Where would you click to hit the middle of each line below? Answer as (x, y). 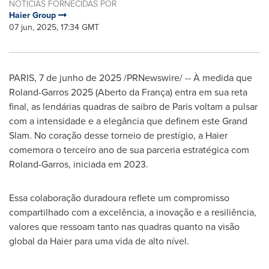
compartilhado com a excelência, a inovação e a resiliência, (133, 212)
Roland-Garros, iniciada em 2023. (79, 164)
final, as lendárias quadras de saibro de (91, 107)
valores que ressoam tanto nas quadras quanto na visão (124, 227)
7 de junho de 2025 (80, 78)
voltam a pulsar (225, 107)
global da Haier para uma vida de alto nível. (99, 241)
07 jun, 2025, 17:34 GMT (54, 27)
